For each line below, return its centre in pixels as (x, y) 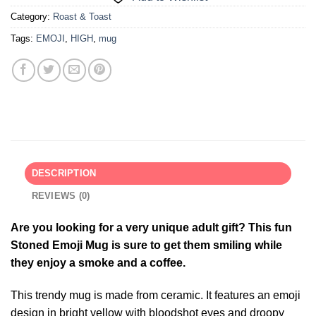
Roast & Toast (82, 17)
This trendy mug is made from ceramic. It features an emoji (156, 296)
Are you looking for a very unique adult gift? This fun (151, 228)
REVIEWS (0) (61, 196)
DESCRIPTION (64, 174)
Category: (32, 17)
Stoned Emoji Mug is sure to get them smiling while (146, 245)
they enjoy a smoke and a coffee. (98, 263)
